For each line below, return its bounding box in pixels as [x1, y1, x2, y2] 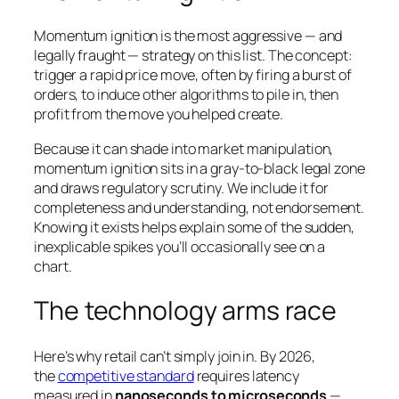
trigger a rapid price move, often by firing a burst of [34, 65, 352, 85]
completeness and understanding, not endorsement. [34, 197, 365, 217]
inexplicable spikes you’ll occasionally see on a [34, 236, 326, 256]
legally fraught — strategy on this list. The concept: [34, 45, 353, 66]
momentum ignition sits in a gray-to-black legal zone [34, 158, 365, 178]
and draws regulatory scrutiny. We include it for [34, 177, 330, 198]
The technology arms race [34, 293, 337, 329]
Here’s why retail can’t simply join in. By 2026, [34, 346, 316, 366]
